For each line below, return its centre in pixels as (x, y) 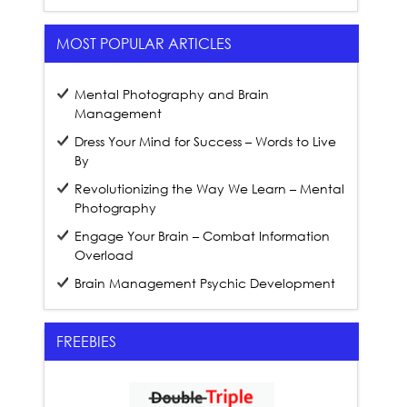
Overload (104, 255)
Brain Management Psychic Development (205, 283)
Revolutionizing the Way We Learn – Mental (210, 189)
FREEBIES (86, 341)
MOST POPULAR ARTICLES (144, 44)
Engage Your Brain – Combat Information (203, 236)
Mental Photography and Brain (172, 94)
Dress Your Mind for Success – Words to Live (206, 142)
